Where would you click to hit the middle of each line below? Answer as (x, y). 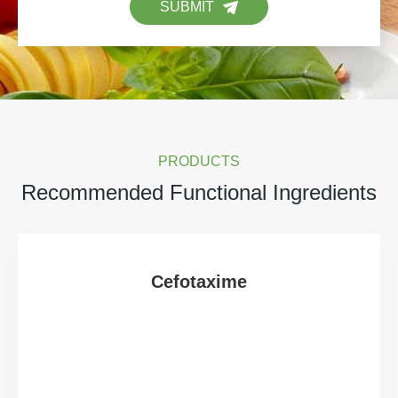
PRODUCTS (199, 161)
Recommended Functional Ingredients (199, 192)
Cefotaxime (199, 282)
